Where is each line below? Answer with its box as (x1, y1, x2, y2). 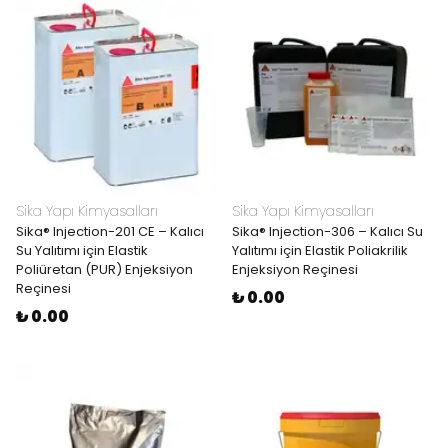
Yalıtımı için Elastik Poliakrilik (232, 241, 408, 260)
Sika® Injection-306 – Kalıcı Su (232, 222, 423, 241)
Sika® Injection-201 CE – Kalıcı (16, 222, 204, 241)
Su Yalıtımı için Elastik (16, 241, 148, 260)
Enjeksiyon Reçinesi (232, 260, 358, 279)
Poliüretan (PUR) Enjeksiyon (16, 260, 193, 279)
